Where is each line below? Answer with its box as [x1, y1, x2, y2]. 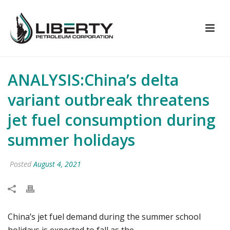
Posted [8, 159, 33, 169]
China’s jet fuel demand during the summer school [8, 211, 201, 222]
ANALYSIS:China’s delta [8, 69, 179, 90]
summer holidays [8, 129, 135, 150]
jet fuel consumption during [8, 109, 216, 130]
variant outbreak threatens [8, 89, 209, 110]
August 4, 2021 [33, 159, 81, 169]
